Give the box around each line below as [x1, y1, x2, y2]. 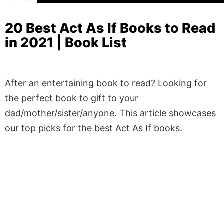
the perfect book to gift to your [5, 92, 138, 103]
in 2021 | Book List [5, 34, 127, 51]
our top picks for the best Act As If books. [5, 122, 185, 133]
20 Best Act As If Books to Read [5, 20, 215, 36]
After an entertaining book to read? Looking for [5, 77, 207, 88]
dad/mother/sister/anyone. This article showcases [5, 107, 216, 118]
